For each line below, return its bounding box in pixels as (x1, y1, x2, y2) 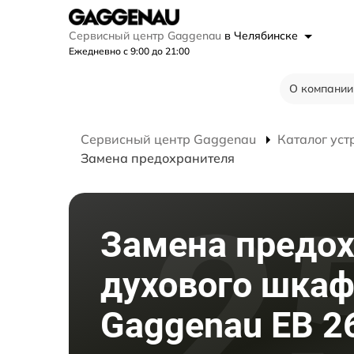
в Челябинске (224, 28, 301, 43)
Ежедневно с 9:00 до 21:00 (69, 44, 190, 57)
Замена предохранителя (81, 149, 235, 166)
